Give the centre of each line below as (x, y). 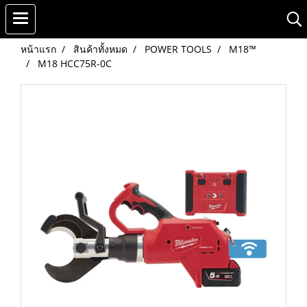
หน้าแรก (38, 49)
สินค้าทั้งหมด (100, 49)
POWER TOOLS (178, 49)
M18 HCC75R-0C (75, 63)
